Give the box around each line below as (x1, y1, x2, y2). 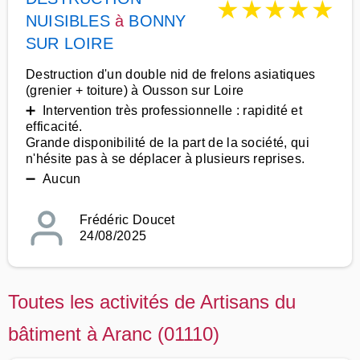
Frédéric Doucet (80, 213, 175, 227)
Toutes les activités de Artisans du (8, 291, 296, 313)
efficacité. (26, 120, 83, 133)
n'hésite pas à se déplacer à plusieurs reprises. (26, 152, 305, 166)
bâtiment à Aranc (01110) (8, 323, 219, 345)
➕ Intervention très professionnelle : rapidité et (26, 104, 303, 117)
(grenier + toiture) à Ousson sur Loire (26, 84, 244, 97)
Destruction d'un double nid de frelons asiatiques (26, 67, 316, 81)
